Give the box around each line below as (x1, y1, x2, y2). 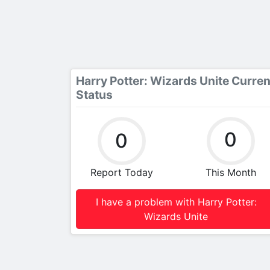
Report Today (90, 166, 153, 178)
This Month (205, 166, 256, 178)
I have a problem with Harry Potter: (95, 196, 257, 208)
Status (76, 87, 113, 102)
